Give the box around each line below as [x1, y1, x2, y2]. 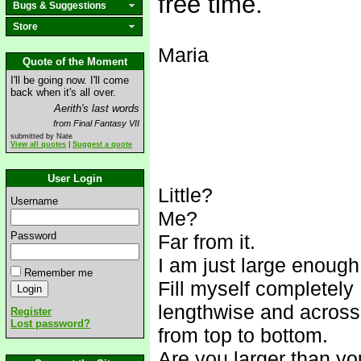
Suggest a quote [73, 140, 132, 148]
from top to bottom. [158, 324, 328, 346]
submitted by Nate [10, 132, 73, 140]
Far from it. [158, 230, 255, 253]
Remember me [24, 267, 93, 279]
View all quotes [10, 140, 66, 148]
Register [10, 305, 52, 317]
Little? [158, 184, 213, 206]
